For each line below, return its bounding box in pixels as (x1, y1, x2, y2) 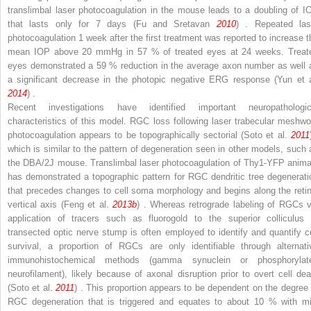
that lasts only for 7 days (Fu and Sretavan (8, 18, 217, 29)
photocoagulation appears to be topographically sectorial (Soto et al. (8, 129, 291, 140)
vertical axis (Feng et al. (8, 199, 113, 210)
